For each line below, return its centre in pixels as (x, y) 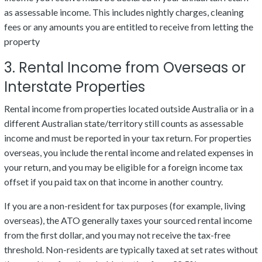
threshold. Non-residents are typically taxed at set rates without (131, 250)
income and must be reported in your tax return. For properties (128, 138)
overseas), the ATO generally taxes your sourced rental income (128, 220)
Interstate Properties (75, 87)
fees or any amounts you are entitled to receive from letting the (129, 27)
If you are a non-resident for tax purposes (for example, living (125, 206)
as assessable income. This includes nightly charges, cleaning (124, 12)
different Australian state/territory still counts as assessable (124, 123)
